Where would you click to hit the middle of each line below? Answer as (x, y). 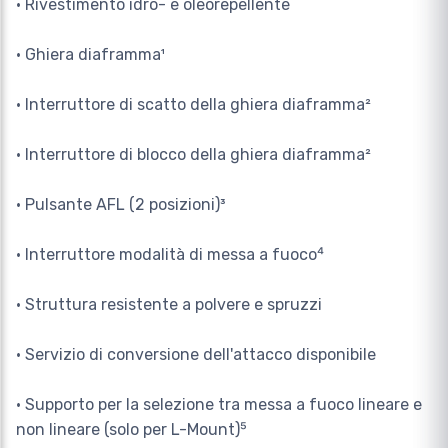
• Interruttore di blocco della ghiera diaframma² (193, 155)
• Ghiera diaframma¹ (90, 55)
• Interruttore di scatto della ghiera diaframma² (193, 105)
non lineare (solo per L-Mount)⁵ (131, 430)
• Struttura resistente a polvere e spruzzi (169, 305)
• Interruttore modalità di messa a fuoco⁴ (170, 255)
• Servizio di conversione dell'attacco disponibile (196, 355)
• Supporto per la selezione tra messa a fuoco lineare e (219, 405)
